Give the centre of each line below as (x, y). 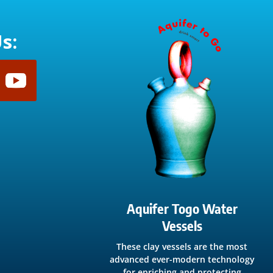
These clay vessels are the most (182, 246)
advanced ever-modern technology (182, 259)
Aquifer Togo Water (182, 208)
